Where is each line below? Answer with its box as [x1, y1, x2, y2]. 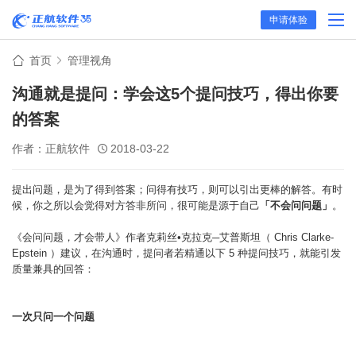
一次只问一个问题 [12, 311, 95, 323]
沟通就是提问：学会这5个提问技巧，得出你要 [12, 85, 339, 103]
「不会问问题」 [260, 199, 332, 211]
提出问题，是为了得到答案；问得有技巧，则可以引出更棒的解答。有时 [12, 184, 342, 195]
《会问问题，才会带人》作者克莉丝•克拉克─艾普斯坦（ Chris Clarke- [12, 231, 334, 243]
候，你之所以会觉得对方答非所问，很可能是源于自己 [12, 199, 260, 211]
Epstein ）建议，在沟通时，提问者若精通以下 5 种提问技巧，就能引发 [12, 247, 341, 259]
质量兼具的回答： [12, 263, 95, 275]
